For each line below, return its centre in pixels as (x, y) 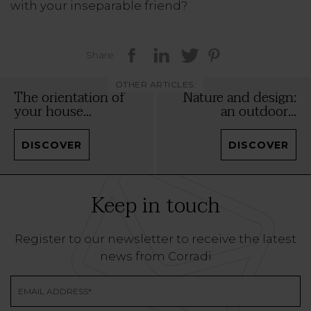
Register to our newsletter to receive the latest (155, 238)
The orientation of (69, 98)
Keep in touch (155, 205)
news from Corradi (155, 256)
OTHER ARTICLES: (155, 84)
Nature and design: (239, 98)
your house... (53, 111)
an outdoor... (259, 111)
